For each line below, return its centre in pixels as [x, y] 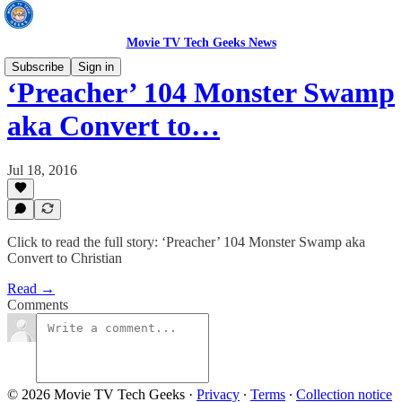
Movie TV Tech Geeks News [201, 43]
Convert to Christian [65, 258]
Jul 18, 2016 [42, 170]
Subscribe [38, 67]
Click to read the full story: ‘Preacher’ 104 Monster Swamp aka [186, 242]
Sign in [96, 67]
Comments [38, 305]
